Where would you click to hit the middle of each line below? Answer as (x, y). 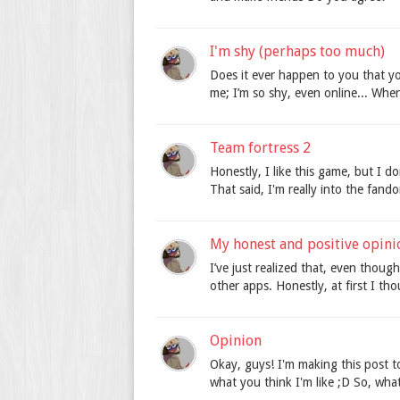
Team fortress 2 (260, 148)
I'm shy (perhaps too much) (297, 52)
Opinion (236, 341)
